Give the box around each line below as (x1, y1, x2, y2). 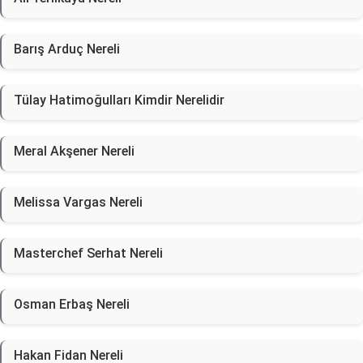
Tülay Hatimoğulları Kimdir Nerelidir (14, 92, 224, 108)
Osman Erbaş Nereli (14, 297, 130, 312)
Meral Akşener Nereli (14, 143, 135, 159)
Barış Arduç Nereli (14, 41, 120, 57)
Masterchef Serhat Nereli (14, 246, 163, 261)
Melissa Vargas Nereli (14, 194, 143, 210)
